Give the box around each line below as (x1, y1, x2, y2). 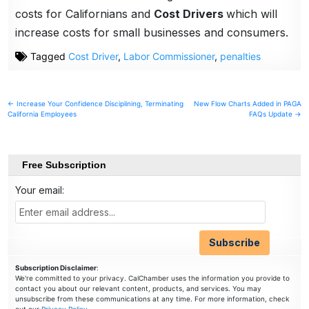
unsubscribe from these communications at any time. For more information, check (15, 295, 290, 303)
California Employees (8, 109, 77, 118)
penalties (220, 50, 261, 62)
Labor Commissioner (123, 50, 215, 62)
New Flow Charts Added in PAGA (193, 99, 301, 108)
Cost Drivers (154, 6, 227, 21)
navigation (7, 114, 70, 130)
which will (226, 6, 278, 21)
